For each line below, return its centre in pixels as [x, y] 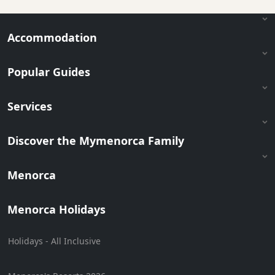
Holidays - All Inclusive [54, 241]
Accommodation [52, 38]
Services [30, 107]
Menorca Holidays [56, 210]
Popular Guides [49, 72]
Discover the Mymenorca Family [96, 141]
